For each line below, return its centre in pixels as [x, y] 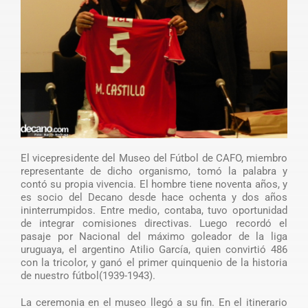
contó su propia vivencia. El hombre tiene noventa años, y [154, 185]
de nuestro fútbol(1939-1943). [88, 276]
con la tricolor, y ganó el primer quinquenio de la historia [154, 263]
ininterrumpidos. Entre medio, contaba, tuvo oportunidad [154, 211]
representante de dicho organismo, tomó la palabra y [154, 172]
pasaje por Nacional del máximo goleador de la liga [154, 237]
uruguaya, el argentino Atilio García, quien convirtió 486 [154, 250]
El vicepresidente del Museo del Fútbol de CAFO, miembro [154, 158]
